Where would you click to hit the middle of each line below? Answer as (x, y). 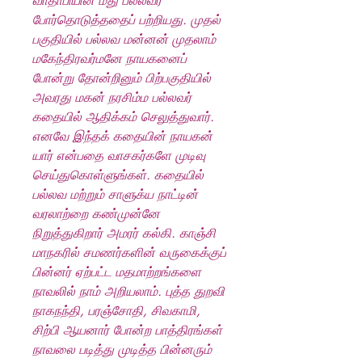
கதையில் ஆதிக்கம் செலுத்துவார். (123, 117)
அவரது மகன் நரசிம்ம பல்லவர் (112, 97)
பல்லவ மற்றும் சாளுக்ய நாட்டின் (115, 194)
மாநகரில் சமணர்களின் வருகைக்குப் (129, 253)
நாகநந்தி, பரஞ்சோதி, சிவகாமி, (116, 311)
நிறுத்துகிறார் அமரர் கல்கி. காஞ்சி (124, 233)
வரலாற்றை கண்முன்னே (96, 214)
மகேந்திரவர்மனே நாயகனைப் (109, 59)
